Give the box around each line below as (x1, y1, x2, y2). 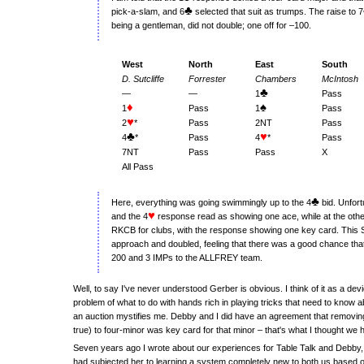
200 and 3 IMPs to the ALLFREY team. (111, 253, 262, 262)
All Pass (122, 162, 154, 171)
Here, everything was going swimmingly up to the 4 (111, 197, 311, 207)
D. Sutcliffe (122, 74, 164, 84)
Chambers (255, 74, 297, 84)
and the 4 (111, 211, 148, 221)
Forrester (188, 74, 226, 84)
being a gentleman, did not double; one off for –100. (111, 20, 311, 30)
